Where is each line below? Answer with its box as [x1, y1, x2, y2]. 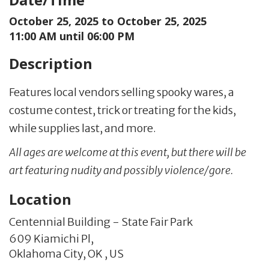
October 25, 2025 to [9, 13, 117, 28]
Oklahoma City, [9, 246, 86, 261]
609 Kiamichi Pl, [9, 231, 94, 246]
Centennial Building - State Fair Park [9, 214, 193, 229]
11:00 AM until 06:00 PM [9, 28, 134, 43]
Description [9, 53, 92, 73]
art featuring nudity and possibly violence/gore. [9, 163, 233, 177]
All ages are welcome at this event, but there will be [9, 145, 246, 159]
